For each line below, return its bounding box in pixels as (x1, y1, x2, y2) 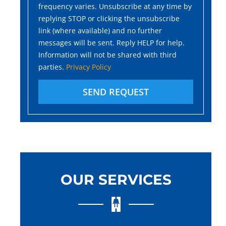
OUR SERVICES (60, 171, 172, 189)
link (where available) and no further (38, 26, 162, 36)
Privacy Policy (66, 62, 111, 72)
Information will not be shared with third (38, 50, 177, 60)
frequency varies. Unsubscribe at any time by (38, 2, 192, 12)
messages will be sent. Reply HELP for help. (38, 38, 185, 48)
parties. (38, 62, 66, 72)
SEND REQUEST (83, 86, 149, 98)
